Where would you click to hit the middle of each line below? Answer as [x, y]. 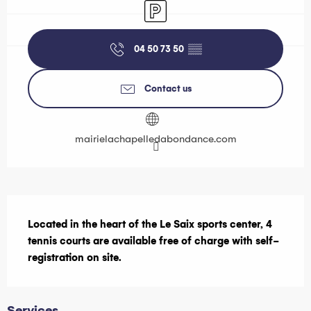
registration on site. [75, 257]
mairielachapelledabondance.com [155, 138]
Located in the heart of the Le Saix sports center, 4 [150, 224]
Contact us [168, 88]
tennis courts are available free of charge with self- [153, 241]
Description [53, 207]
